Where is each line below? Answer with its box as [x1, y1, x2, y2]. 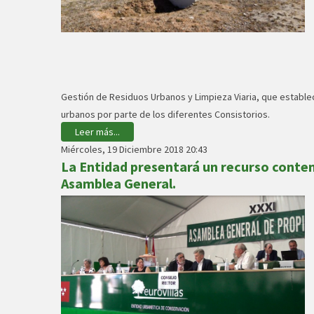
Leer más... [75, 125, 120, 138]
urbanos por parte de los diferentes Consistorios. [61, 108, 270, 121]
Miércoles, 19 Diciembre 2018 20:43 [61, 143, 207, 156]
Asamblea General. [61, 175, 176, 192]
